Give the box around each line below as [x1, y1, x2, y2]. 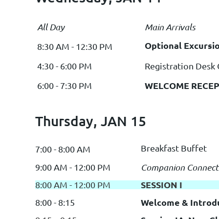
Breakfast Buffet [141, 142, 207, 153]
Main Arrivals [145, 22, 195, 33]
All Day [37, 22, 65, 33]
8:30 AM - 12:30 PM [37, 41, 112, 52]
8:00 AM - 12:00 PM [35, 179, 110, 190]
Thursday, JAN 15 [35, 112, 146, 130]
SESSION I [141, 178, 182, 190]
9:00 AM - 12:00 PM [35, 161, 112, 172]
